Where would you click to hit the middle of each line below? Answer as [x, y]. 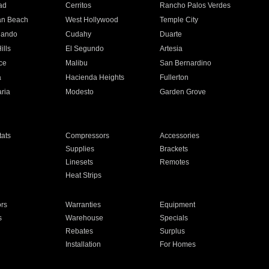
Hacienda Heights [95, 77]
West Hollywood [92, 20]
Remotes [175, 162]
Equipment [178, 205]
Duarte [171, 34]
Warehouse [84, 218]
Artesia [171, 49]
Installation [83, 244]
